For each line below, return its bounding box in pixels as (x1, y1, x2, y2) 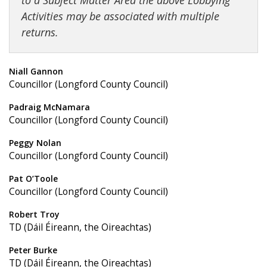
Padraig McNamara (9, 101, 90, 113)
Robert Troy (9, 209, 60, 220)
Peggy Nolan (9, 137, 61, 148)
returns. (21, 25, 58, 39)
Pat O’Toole (9, 173, 58, 184)
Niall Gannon (9, 66, 63, 77)
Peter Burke (9, 244, 57, 256)
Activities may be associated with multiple (21, 9, 219, 23)
